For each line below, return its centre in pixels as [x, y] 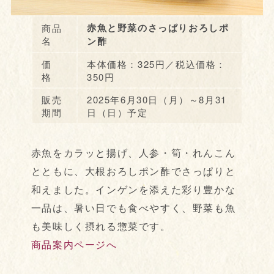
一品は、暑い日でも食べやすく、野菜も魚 [133, 208]
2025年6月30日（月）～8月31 [157, 100]
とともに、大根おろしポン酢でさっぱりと [133, 171]
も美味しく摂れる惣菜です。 [101, 226]
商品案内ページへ [74, 245]
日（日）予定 [117, 113]
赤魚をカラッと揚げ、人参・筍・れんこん [133, 153]
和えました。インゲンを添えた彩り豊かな [133, 190]
